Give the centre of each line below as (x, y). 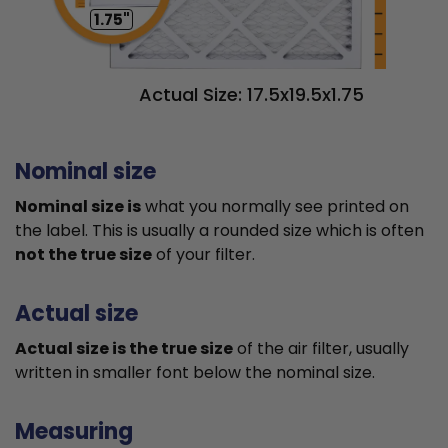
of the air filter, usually (321, 349)
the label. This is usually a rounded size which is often (219, 231)
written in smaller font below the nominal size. (195, 373)
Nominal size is (78, 207)
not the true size (83, 255)
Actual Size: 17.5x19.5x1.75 (251, 95)
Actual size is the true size (124, 349)
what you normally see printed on (275, 207)
